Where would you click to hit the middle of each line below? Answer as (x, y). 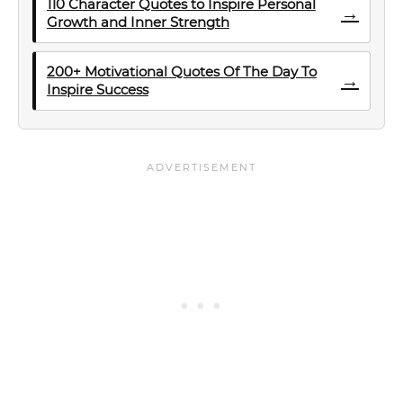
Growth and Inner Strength (138, 22)
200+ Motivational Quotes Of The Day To (182, 72)
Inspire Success (98, 90)
